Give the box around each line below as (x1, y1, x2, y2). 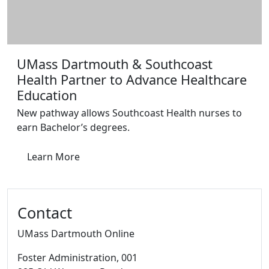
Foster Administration (17, 250, 116, 264)
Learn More (27, 150, 80, 163)
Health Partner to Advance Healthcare (17, 70, 247, 88)
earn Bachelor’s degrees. (17, 120, 130, 134)
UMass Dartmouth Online (17, 226, 134, 240)
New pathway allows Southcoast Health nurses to (17, 106, 242, 119)
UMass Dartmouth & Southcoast (17, 55, 213, 73)
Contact (17, 202, 72, 223)
